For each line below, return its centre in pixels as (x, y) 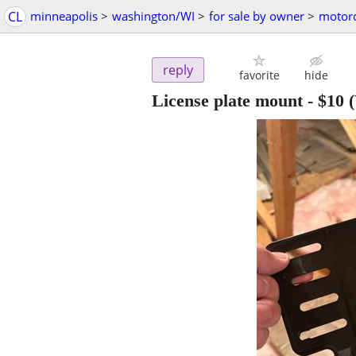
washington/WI (153, 16)
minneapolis (64, 16)
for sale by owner (257, 16)
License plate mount (227, 101)
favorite (259, 75)
